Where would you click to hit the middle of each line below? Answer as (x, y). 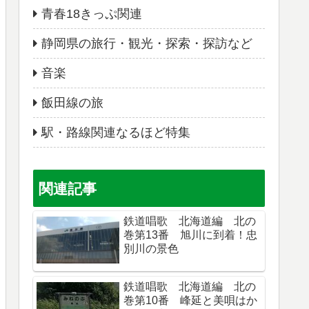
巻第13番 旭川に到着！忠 (190, 235)
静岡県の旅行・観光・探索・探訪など (147, 43)
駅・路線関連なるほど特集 (116, 132)
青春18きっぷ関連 (92, 13)
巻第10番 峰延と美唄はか (190, 301)
